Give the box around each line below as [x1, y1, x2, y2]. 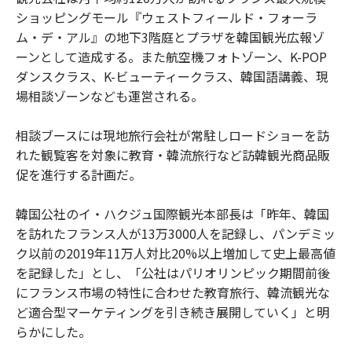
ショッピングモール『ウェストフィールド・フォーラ [16, 8, 317, 27]
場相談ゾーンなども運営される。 [16, 86, 203, 105]
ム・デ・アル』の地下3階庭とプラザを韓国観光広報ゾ [16, 27, 324, 46]
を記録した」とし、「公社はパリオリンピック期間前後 [16, 263, 330, 282]
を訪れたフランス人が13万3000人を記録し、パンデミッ [16, 224, 335, 243]
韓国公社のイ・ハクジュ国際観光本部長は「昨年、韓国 [16, 204, 329, 223]
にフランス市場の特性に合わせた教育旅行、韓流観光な [16, 283, 330, 302]
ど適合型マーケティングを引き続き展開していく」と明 [16, 302, 329, 321]
